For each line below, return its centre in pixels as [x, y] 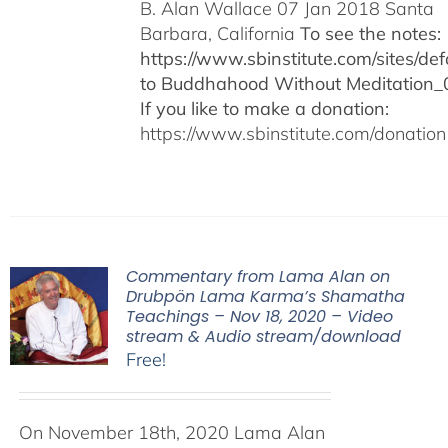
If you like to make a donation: [264, 108]
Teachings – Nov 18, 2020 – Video [259, 316]
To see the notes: [370, 33]
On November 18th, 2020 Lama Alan [171, 432]
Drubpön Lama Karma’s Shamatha [265, 296]
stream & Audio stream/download [263, 336]
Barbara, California [219, 33]
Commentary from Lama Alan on [257, 276]
